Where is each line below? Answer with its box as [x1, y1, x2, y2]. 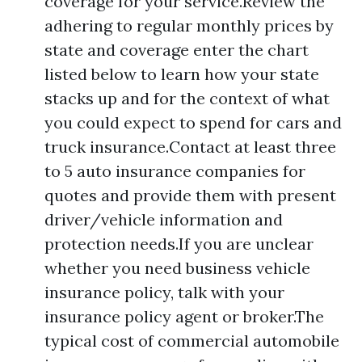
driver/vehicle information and [44, 209, 283, 229]
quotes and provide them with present [44, 185, 336, 205]
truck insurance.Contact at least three [44, 137, 336, 157]
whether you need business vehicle [44, 258, 310, 278]
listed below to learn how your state [44, 64, 319, 84]
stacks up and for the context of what [44, 88, 330, 108]
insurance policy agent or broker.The [44, 306, 324, 326]
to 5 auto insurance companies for [44, 161, 305, 181]
